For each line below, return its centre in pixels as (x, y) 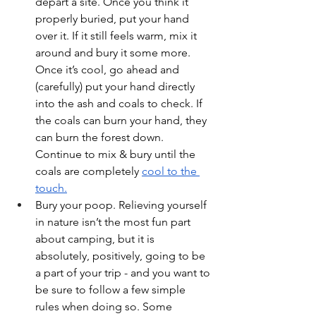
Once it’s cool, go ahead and (109, 69)
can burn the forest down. (101, 137)
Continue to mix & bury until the (117, 154)
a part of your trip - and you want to (124, 272)
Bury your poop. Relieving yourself (122, 205)
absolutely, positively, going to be (122, 255)
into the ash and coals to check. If (120, 103)
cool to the (171, 171)
